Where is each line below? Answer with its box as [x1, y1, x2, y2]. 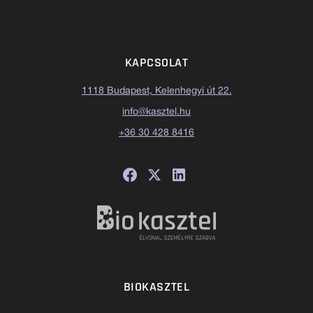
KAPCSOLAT [124, 54, 189, 71]
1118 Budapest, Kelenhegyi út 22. [81, 86, 232, 96]
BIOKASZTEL [123, 278, 190, 295]
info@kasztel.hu [122, 107, 191, 117]
